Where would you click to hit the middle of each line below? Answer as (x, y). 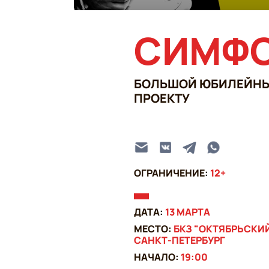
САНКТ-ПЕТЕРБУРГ (179, 240)
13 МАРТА (187, 212)
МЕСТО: (153, 229)
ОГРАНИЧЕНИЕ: (172, 173)
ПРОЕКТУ (162, 98)
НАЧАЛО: (157, 257)
